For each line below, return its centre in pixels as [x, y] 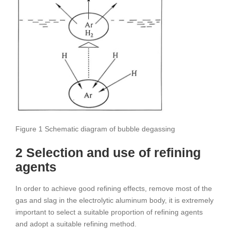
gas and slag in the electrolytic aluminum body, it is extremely [114, 200]
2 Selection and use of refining [108, 153]
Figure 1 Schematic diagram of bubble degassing [95, 129]
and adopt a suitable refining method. [76, 224]
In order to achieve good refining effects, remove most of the [114, 188]
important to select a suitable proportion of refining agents [109, 212]
